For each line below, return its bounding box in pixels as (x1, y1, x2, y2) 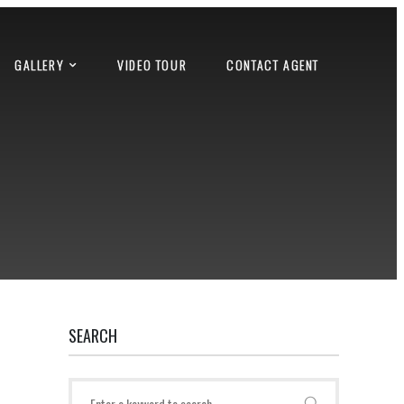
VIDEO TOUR (117, 55, 188, 74)
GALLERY (14, 55, 65, 74)
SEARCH (69, 324, 117, 347)
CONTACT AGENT (226, 55, 319, 74)
